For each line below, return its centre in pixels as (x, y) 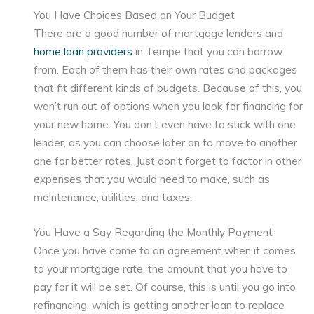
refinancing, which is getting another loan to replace (159, 305)
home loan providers (83, 51)
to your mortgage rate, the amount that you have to (161, 269)
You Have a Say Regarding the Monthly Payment (153, 232)
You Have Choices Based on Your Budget (135, 14)
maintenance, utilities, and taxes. (113, 197)
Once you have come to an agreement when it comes (165, 251)
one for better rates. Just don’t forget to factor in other (168, 160)
